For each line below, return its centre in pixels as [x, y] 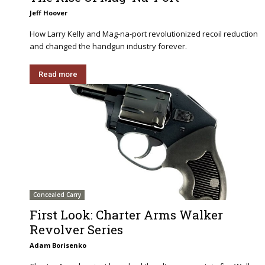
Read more [58, 74]
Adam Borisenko [58, 245]
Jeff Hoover [49, 12]
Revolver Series [76, 230]
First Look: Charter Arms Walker [126, 215]
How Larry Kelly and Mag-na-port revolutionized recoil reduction [144, 33]
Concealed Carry [57, 195]
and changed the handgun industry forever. [108, 46]
